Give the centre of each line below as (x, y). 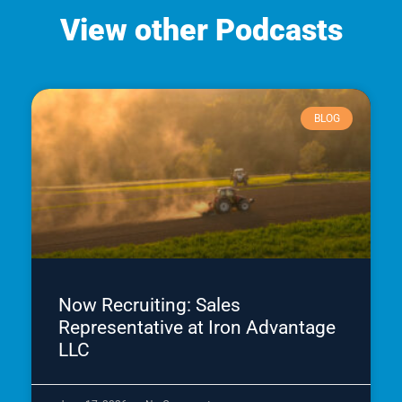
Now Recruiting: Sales (149, 305)
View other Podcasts (201, 29)
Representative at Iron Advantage (197, 327)
